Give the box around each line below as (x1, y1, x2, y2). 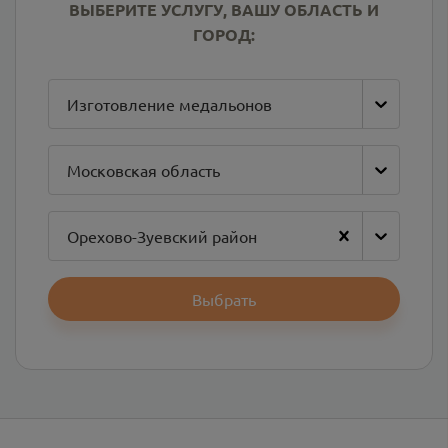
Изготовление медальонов (67, 94, 272, 114)
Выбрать (192, 289, 256, 309)
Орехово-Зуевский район (67, 226, 257, 246)
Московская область (67, 160, 220, 180)
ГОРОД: (193, 24, 255, 45)
